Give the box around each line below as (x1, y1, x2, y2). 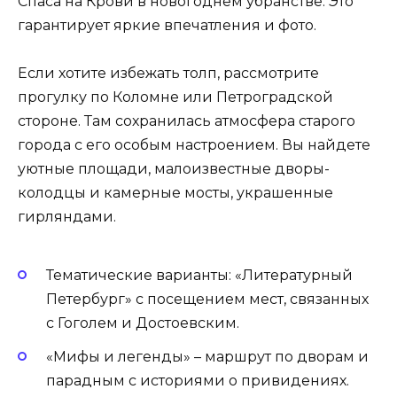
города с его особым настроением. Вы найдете (18, 136, 370, 154)
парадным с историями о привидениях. (46, 371, 349, 389)
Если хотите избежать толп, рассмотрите (18, 65, 319, 82)
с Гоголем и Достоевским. (46, 314, 239, 331)
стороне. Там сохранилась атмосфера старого (18, 113, 355, 130)
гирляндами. (18, 208, 116, 226)
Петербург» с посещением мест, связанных (46, 290, 369, 307)
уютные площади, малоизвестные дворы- (18, 160, 330, 178)
